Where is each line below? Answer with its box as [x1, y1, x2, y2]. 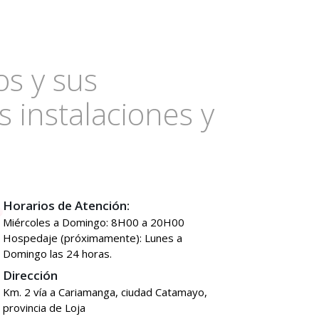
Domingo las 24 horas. [3, 246, 113, 261]
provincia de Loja [3, 300, 86, 315]
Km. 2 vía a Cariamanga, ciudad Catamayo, [3, 285, 208, 299]
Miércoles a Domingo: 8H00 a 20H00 [3, 215, 185, 229]
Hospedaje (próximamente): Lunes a [3, 231, 183, 245]
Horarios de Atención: [3, 197, 130, 214]
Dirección [3, 267, 58, 283]
